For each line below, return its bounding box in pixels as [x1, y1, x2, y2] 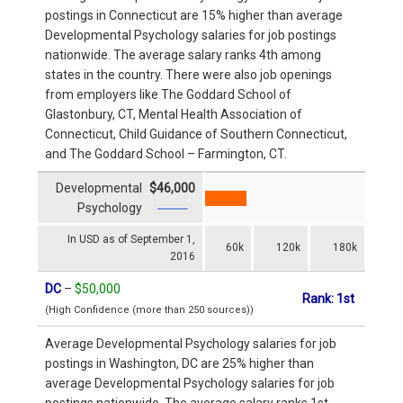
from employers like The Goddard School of [45, 86, 291, 102]
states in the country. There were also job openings [45, 67, 332, 82]
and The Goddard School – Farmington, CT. [45, 146, 287, 161]
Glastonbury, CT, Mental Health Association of [45, 106, 302, 121]
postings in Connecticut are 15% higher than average [45, 7, 343, 22]
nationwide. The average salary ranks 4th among [45, 47, 321, 62]
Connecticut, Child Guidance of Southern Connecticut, [45, 126, 347, 141]
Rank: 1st [302, 291, 354, 306]
